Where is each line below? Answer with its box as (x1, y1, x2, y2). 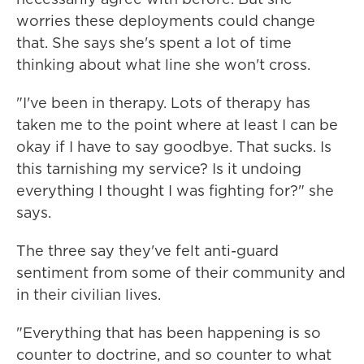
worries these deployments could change (16, 11, 315, 31)
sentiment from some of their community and (16, 262, 345, 283)
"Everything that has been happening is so (16, 323, 321, 343)
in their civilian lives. (16, 284, 161, 305)
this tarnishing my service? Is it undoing (16, 158, 301, 179)
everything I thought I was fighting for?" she (16, 180, 334, 201)
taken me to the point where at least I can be (16, 115, 338, 135)
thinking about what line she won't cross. (16, 54, 310, 75)
